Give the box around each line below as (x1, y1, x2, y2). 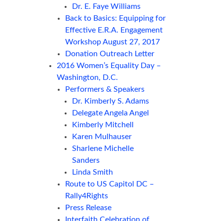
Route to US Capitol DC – (65, 180, 154, 188)
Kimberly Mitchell (72, 121, 134, 129)
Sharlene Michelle (72, 145, 134, 153)
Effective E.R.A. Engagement (65, 26, 163, 35)
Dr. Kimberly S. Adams (72, 97, 149, 106)
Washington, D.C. (57, 74, 118, 82)
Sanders (72, 156, 100, 165)
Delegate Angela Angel (72, 109, 149, 117)
